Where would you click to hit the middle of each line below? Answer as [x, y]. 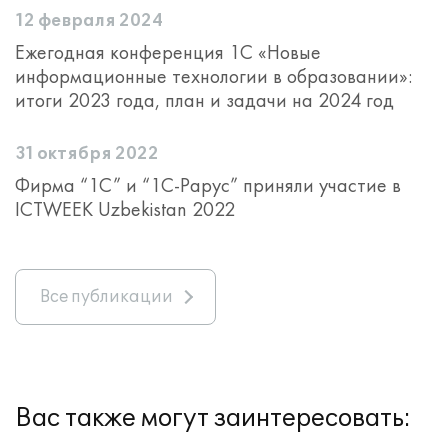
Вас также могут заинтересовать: [213, 418]
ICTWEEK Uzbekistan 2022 [125, 209]
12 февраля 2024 [89, 21]
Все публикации [106, 297]
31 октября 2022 [87, 154]
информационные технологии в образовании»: [213, 76]
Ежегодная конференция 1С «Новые [168, 52]
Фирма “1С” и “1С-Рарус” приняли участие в [208, 185]
